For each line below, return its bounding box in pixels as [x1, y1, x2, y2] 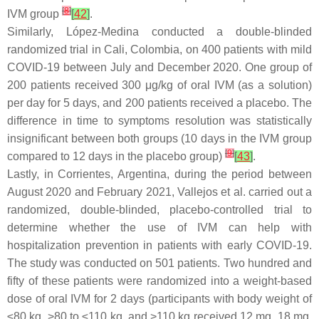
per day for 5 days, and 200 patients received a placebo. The [7, 97, 312, 109]
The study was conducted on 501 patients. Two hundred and [7, 257, 312, 269]
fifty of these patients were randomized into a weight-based [7, 275, 312, 287]
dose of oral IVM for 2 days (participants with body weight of [7, 293, 312, 305]
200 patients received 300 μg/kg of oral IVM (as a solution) [7, 79, 312, 91]
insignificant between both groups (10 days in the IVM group [7, 132, 312, 145]
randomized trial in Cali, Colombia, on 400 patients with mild [7, 43, 312, 56]
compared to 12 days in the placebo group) [7, 150, 225, 162]
